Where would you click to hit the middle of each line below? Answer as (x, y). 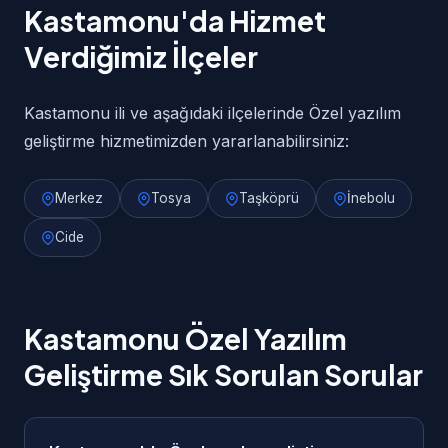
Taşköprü (269, 198)
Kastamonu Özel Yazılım (185, 338)
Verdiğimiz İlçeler (141, 56)
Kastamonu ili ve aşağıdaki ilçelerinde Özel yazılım (212, 113)
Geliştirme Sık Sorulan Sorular (223, 374)
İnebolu (371, 198)
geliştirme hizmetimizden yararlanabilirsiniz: (186, 141)
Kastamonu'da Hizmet (175, 20)
